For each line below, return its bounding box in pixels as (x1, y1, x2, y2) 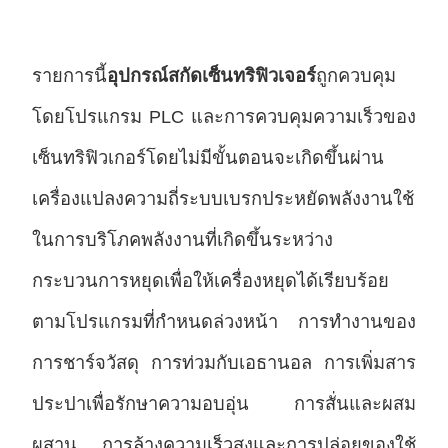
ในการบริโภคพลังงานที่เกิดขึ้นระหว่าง (31, 229, 333, 251)
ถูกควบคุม (315, 65, 396, 87)
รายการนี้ (31, 65, 107, 87)
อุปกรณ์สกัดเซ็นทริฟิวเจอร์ (106, 65, 316, 87)
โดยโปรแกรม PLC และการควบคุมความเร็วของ (31, 106, 417, 128)
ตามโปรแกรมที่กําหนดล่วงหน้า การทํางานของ (31, 311, 417, 333)
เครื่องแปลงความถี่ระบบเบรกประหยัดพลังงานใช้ (31, 188, 414, 210)
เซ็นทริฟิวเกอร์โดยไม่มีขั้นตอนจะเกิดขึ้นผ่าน (31, 147, 384, 169)
